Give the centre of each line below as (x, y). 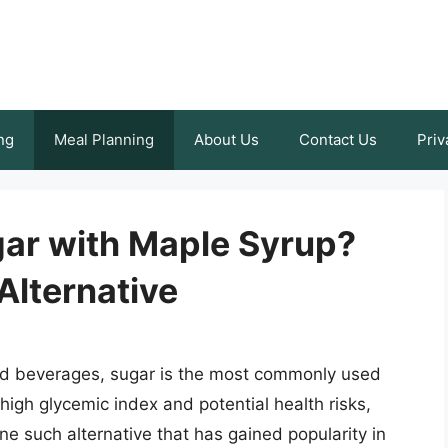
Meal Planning (104, 139)
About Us (226, 139)
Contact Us (338, 139)
